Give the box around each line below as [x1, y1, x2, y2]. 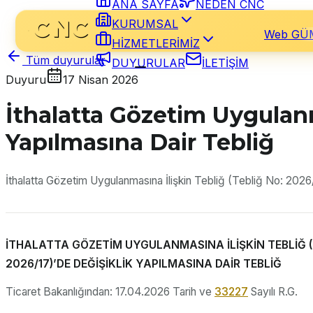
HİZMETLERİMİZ [112, 36, 200, 50]
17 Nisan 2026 [63, 73, 138, 87]
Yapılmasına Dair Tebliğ [6, 129, 274, 156]
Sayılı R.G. [248, 285, 298, 299]
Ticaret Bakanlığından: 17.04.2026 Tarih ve [6, 285, 214, 299]
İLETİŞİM [202, 56, 249, 70]
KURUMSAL [112, 17, 178, 31]
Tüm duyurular [26, 53, 105, 67]
